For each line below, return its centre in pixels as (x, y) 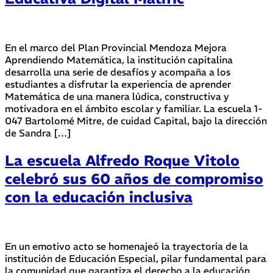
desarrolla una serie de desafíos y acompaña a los (118, 72)
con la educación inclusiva (99, 197)
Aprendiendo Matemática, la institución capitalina (119, 60)
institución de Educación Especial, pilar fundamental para (136, 258)
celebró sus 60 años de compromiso (134, 178)
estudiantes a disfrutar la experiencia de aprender (118, 84)
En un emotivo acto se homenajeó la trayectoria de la (126, 246)
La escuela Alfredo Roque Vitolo (122, 160)
